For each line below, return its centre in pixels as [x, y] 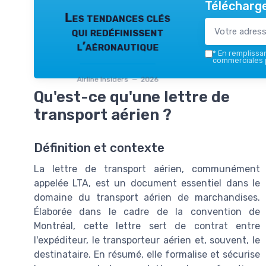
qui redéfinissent [118, 32]
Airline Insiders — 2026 [118, 79]
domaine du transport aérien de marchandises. [147, 197]
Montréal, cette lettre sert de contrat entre [147, 226]
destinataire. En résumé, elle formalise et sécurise [147, 254]
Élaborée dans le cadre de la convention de [147, 211]
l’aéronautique [118, 46]
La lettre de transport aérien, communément [147, 169]
